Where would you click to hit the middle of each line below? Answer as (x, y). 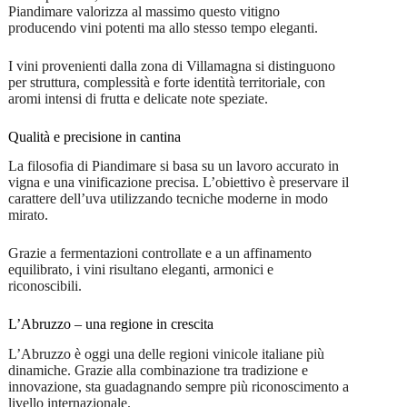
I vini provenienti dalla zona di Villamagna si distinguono (171, 65)
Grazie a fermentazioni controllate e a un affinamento (159, 253)
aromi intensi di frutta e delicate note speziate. (138, 98)
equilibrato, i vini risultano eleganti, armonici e (140, 270)
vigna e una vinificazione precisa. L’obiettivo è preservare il (178, 183)
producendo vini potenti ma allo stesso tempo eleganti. (163, 27)
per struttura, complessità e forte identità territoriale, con (166, 82)
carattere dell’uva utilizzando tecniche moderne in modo (168, 199)
